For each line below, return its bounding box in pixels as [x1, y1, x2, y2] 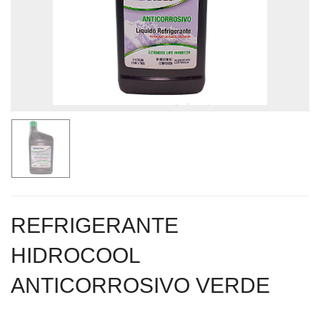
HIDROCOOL [11, 243, 140, 267]
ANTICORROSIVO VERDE [11, 273, 270, 297]
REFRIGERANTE [11, 213, 179, 237]
